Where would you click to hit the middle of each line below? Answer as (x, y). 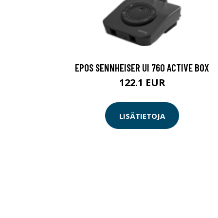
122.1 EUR (142, 82)
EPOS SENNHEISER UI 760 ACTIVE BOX (142, 67)
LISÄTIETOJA (142, 116)
